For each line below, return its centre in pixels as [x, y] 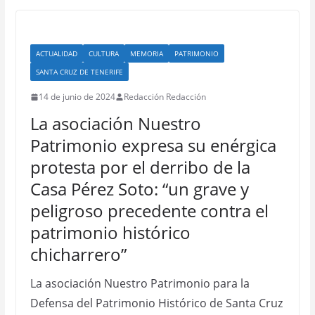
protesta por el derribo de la [140, 167]
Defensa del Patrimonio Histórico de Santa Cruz [156, 303]
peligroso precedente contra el [149, 211]
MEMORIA [146, 53]
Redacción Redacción [165, 97]
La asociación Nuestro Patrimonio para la [140, 283]
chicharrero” [78, 254]
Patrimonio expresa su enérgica [153, 145]
